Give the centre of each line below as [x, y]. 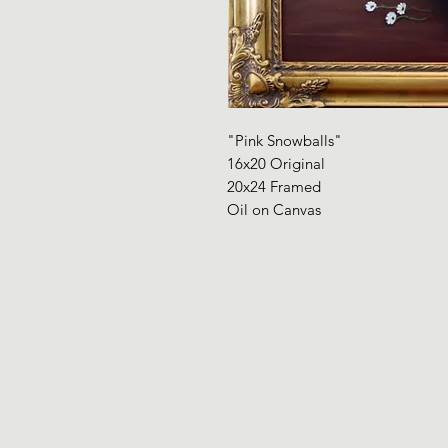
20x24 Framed [274, 186]
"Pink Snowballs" [286, 140]
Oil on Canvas [274, 209]
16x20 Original [276, 163]
